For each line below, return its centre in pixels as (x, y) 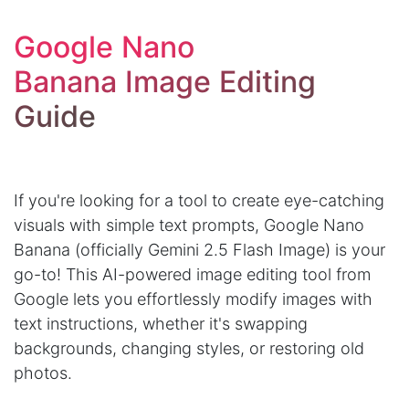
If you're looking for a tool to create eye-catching (199, 201)
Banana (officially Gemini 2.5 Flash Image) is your (199, 250)
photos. (43, 373)
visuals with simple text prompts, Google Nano (189, 225)
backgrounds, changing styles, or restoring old (189, 349)
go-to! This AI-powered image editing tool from (192, 275)
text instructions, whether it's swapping (161, 324)
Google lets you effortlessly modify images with (193, 299)
